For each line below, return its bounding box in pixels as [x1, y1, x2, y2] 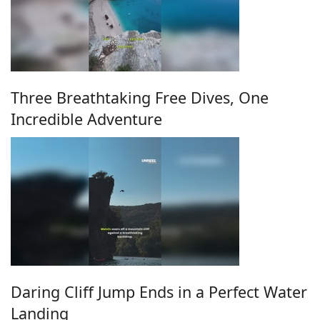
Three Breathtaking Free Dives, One [11, 86, 269, 108]
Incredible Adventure [11, 108, 162, 129]
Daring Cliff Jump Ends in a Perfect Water [11, 281, 307, 303]
